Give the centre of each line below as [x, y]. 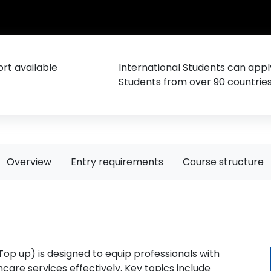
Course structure [224, 162]
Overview [29, 162]
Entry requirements [117, 162]
